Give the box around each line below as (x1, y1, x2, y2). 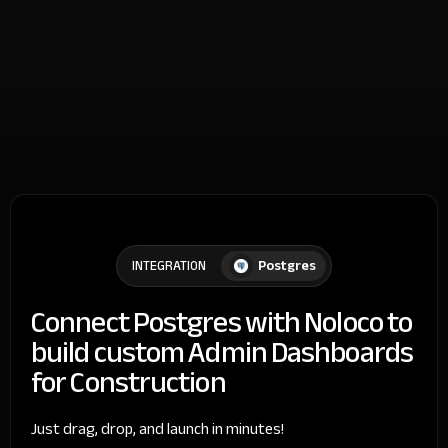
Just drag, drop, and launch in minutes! (31, 413, 284, 444)
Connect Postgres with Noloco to (31, 293, 413, 350)
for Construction (31, 353, 226, 410)
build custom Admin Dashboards (31, 323, 413, 380)
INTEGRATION (132, 253, 206, 278)
